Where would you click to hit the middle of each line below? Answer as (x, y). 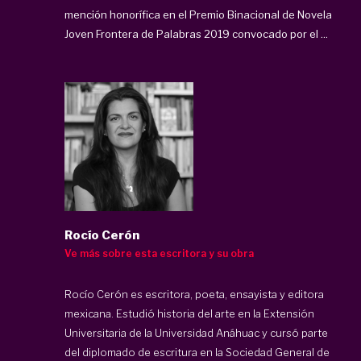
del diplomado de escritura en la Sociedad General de (197, 352)
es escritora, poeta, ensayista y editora (226, 294)
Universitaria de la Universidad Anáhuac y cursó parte (196, 333)
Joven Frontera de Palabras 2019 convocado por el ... (196, 33)
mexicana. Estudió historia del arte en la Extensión (189, 313)
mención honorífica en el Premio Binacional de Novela (198, 14)
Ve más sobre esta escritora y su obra (159, 253)
